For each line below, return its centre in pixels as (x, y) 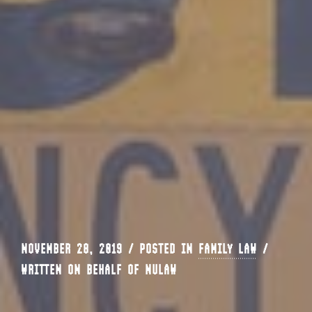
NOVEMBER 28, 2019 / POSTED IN (110, 248)
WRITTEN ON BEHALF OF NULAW (99, 269)
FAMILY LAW (228, 248)
